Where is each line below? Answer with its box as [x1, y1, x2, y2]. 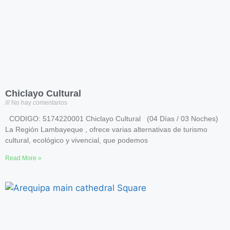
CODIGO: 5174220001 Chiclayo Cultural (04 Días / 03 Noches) [5, 114, 218, 123]
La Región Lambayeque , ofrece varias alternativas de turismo [5, 125, 207, 133]
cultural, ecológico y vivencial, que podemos [5, 136, 148, 144]
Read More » [5, 155, 42, 162]
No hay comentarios [10, 99, 67, 106]
